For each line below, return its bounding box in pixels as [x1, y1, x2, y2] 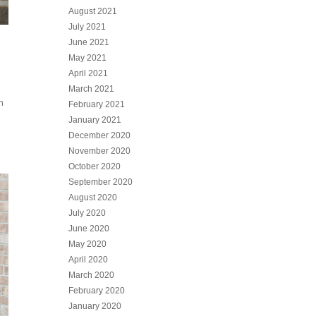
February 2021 [68, 99, 126, 109]
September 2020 [68, 177, 133, 187]
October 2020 [68, 162, 121, 171]
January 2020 [68, 301, 122, 311]
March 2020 [68, 270, 115, 280]
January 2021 [68, 115, 122, 125]
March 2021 [68, 84, 115, 94]
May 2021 [68, 53, 107, 63]
